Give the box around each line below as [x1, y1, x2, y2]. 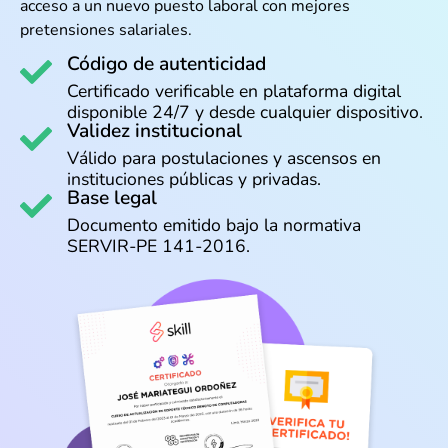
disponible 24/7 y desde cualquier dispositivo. [67, 100, 423, 125]
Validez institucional [67, 118, 242, 145]
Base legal [67, 185, 157, 212]
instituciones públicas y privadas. [67, 167, 321, 192]
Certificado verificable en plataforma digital [67, 79, 401, 104]
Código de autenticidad [67, 51, 266, 78]
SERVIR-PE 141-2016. [67, 234, 250, 259]
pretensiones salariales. [20, 18, 192, 41]
